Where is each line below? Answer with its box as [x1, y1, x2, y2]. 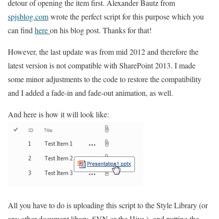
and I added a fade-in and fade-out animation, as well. [8, 88, 173, 98]
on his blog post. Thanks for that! [50, 25, 152, 35]
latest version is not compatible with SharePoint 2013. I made [8, 60, 196, 70]
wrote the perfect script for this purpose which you [48, 11, 204, 22]
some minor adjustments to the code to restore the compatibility [8, 74, 201, 84]
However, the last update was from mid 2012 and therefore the [8, 46, 198, 57]
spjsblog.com [8, 11, 48, 22]
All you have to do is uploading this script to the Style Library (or [8, 200, 208, 210]
